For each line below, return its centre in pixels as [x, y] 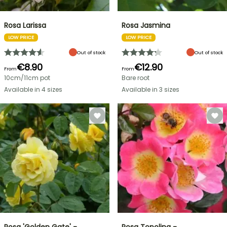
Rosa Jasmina [146, 25]
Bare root [136, 78]
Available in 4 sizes [33, 89]
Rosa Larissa [25, 25]
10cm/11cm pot [27, 78]
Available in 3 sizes [150, 89]
